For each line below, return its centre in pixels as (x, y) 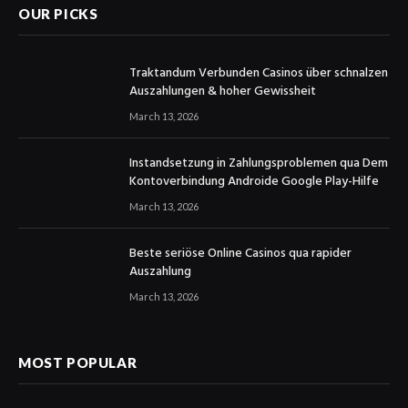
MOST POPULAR (78, 362)
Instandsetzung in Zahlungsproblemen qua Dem (259, 163)
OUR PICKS (58, 13)
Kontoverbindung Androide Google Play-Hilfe (254, 181)
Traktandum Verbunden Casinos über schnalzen (259, 73)
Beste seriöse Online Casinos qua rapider (240, 253)
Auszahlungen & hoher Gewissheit (223, 91)
